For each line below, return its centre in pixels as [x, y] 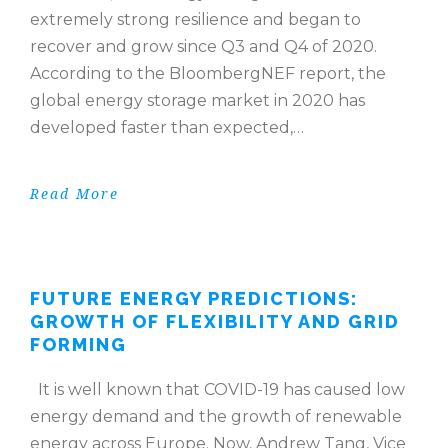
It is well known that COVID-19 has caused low [217, 390]
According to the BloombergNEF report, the [208, 74]
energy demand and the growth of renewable [216, 417]
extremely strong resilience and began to [195, 20]
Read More [74, 194]
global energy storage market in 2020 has [197, 101]
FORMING [78, 345]
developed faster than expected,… [167, 128]
